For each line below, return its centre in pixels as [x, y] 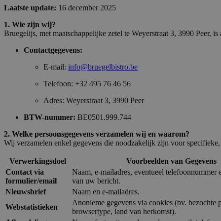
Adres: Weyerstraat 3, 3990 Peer [94, 101]
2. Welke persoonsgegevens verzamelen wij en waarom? [97, 134]
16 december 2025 [86, 8]
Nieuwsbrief [26, 192]
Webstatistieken [32, 207]
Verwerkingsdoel [38, 161]
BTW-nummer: [50, 117]
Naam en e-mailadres [105, 192]
